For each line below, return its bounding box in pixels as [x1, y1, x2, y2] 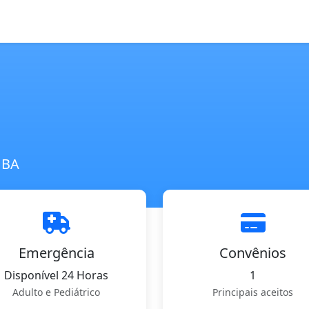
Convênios [219, 243, 286, 262]
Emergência [18, 243, 94, 262]
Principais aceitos [212, 286, 293, 299]
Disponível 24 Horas [4, 268, 108, 283]
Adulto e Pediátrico [12, 286, 100, 299]
